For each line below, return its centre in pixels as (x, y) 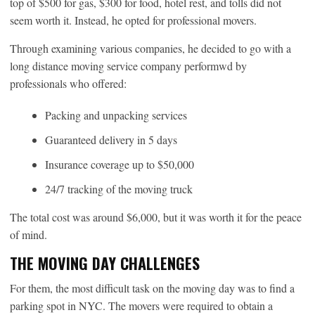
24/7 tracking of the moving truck (119, 189)
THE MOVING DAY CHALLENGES (105, 263)
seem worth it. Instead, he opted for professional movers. (133, 20)
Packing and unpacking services (116, 115)
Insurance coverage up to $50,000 (120, 165)
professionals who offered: (68, 84)
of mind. (28, 235)
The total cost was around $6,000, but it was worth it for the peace (156, 217)
